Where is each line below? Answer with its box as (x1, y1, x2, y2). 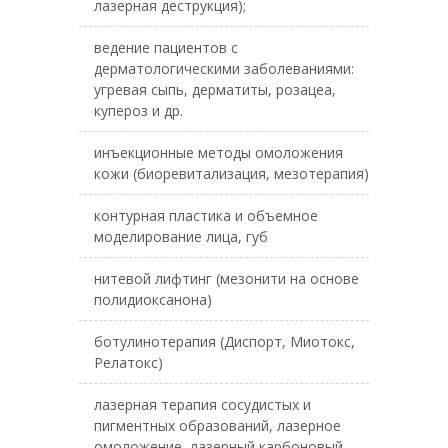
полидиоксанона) (94, 290, 212, 309)
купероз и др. (94, 101, 183, 120)
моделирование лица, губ (94, 227, 268, 246)
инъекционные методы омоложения (94, 143, 343, 162)
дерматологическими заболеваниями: (94, 59, 354, 78)
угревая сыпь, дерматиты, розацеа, (94, 80, 336, 99)
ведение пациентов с (94, 38, 238, 57)
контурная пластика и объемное (94, 206, 318, 225)
